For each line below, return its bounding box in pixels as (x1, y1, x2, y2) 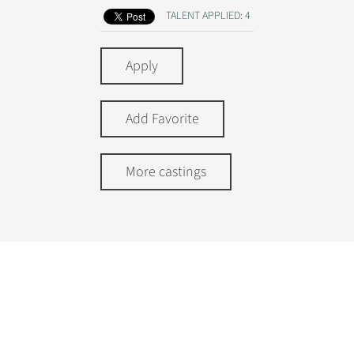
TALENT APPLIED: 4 (166, 7, 250, 24)
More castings (126, 162, 206, 183)
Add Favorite (126, 109, 199, 130)
